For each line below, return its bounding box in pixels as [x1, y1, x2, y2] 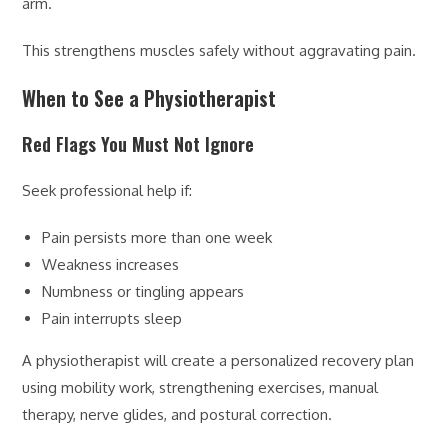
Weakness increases [42, 254, 180, 274]
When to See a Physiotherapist [22, 82, 277, 113]
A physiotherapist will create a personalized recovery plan [22, 350, 415, 370]
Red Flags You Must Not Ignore [22, 130, 255, 157]
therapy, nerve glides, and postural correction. [22, 404, 333, 424]
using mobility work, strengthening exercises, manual [22, 377, 379, 397]
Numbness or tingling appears [42, 281, 245, 301]
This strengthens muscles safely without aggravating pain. [22, 40, 417, 60]
